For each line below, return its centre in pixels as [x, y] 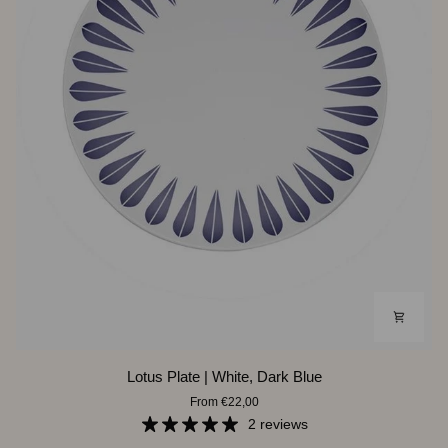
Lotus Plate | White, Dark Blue [224, 376]
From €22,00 [224, 401]
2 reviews [278, 423]
